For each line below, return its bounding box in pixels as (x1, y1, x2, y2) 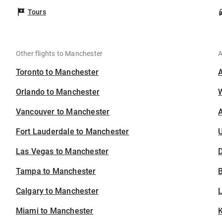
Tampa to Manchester (15, 166, 96, 176)
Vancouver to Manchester (15, 107, 110, 117)
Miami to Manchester (15, 206, 94, 216)
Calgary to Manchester (15, 186, 99, 196)
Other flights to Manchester (15, 50, 103, 58)
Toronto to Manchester (15, 67, 99, 77)
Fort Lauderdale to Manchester (15, 127, 129, 137)
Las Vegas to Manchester (15, 147, 109, 157)
